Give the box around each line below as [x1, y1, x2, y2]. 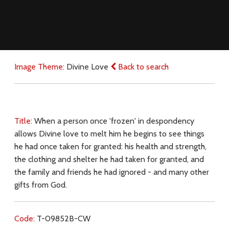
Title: [14, 116, 34, 126]
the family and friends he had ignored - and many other [14, 167, 209, 177]
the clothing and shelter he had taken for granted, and [14, 154, 204, 164]
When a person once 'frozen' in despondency [34, 116, 194, 126]
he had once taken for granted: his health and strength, [14, 141, 207, 151]
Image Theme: [14, 61, 66, 72]
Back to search [116, 61, 169, 72]
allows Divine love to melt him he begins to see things [14, 128, 204, 139]
